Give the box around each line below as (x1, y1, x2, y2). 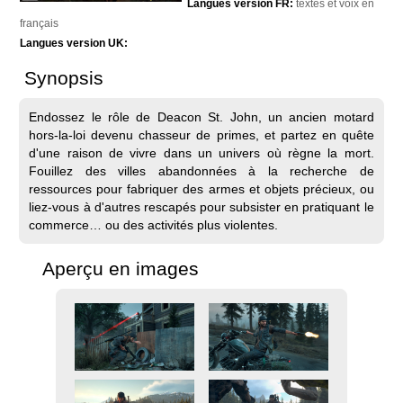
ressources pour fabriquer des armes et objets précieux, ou (29, 181, 374, 196)
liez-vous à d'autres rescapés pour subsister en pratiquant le (29, 199, 374, 214)
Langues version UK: (20, 36, 129, 49)
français (20, 16, 59, 30)
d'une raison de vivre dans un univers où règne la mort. (29, 145, 374, 160)
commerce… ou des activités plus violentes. (29, 217, 279, 232)
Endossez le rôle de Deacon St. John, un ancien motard (29, 109, 374, 124)
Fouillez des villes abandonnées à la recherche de (29, 163, 374, 178)
